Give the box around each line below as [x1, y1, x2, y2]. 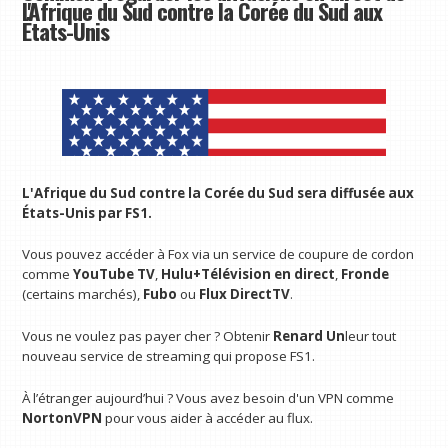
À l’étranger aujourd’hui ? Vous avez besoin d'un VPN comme [22, 388, 395, 407]
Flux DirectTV [199, 285, 291, 304]
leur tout [345, 327, 397, 346]
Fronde [341, 265, 390, 284]
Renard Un [273, 327, 346, 346]
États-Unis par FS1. [22, 203, 153, 222]
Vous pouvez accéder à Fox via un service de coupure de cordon [22, 245, 415, 264]
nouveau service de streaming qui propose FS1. [22, 347, 316, 366]
